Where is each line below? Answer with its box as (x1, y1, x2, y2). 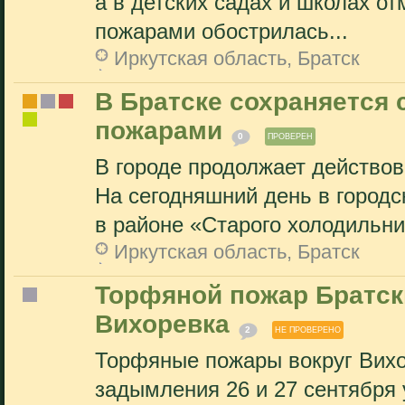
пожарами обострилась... (95, 20, 348, 43)
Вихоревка (95, 310, 230, 338)
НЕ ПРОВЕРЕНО (275, 325, 341, 334)
